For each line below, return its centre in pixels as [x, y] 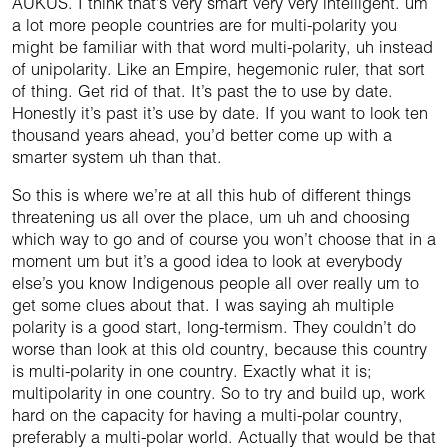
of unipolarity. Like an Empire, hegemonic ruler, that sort [218, 69]
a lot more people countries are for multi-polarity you [204, 25]
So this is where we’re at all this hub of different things [211, 195]
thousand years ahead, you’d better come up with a [202, 135]
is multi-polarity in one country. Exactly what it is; [192, 371]
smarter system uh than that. [117, 157]
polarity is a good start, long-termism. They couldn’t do [214, 327]
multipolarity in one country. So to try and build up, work [218, 393]
